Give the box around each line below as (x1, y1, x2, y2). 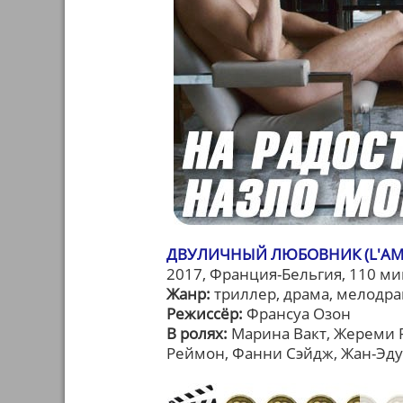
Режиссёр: (166, 303, 243, 324)
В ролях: (166, 323, 228, 344)
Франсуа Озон (243, 303, 351, 324)
